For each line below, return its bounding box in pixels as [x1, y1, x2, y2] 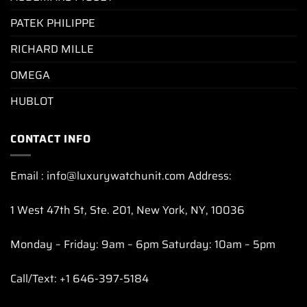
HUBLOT [10, 92, 53, 110]
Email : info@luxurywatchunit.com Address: [10, 167, 232, 185]
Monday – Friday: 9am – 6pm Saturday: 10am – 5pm [10, 236, 275, 254]
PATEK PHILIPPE [10, 14, 95, 32]
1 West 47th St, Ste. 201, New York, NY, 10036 [10, 201, 245, 219]
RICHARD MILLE [10, 40, 94, 58]
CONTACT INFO [10, 130, 91, 147]
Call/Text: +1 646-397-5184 [10, 270, 149, 288]
